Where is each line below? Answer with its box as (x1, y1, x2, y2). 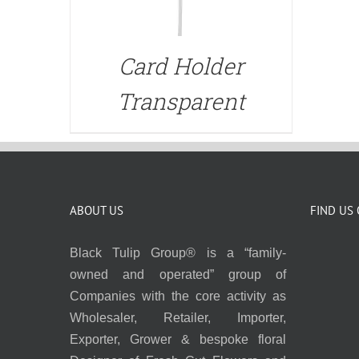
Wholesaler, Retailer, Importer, (70, 310, 286, 325)
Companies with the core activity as (70, 288, 286, 303)
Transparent (116, 86, 245, 116)
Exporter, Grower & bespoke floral (70, 332, 286, 346)
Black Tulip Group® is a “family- (70, 245, 286, 260)
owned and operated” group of (70, 267, 286, 281)
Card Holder (118, 50, 244, 81)
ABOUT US (70, 202, 123, 218)
